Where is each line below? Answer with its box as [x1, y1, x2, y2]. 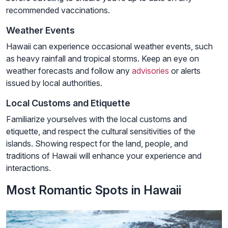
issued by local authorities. [6, 77, 102, 88]
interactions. [6, 162, 51, 173]
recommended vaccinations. [6, 5, 110, 15]
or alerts [169, 65, 201, 76]
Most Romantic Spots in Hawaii [6, 182, 181, 197]
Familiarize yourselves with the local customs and [6, 113, 187, 124]
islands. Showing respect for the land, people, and [6, 138, 188, 149]
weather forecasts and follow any [6, 65, 132, 76]
